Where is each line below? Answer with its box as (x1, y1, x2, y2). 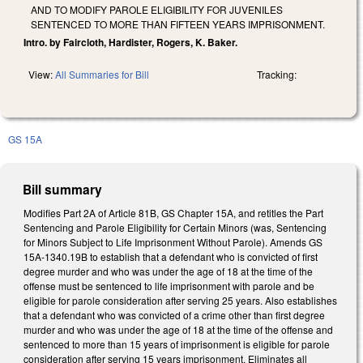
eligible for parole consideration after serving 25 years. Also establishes (23, 293, 337, 307)
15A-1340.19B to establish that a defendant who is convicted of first (23, 249, 318, 263)
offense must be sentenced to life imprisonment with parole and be (23, 278, 314, 293)
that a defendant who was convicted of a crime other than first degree (23, 307, 325, 322)
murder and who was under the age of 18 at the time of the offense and (23, 322, 333, 336)
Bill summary (23, 179, 103, 199)
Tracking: (257, 66, 297, 81)
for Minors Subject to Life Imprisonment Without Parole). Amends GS (23, 234, 322, 249)
